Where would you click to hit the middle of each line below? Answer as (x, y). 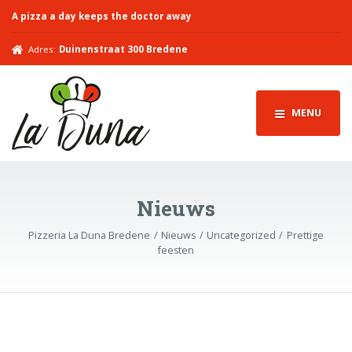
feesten (176, 251)
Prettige (305, 236)
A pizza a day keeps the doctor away (102, 16)
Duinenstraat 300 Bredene (123, 49)
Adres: (42, 49)
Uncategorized (241, 236)
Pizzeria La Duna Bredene (90, 236)
